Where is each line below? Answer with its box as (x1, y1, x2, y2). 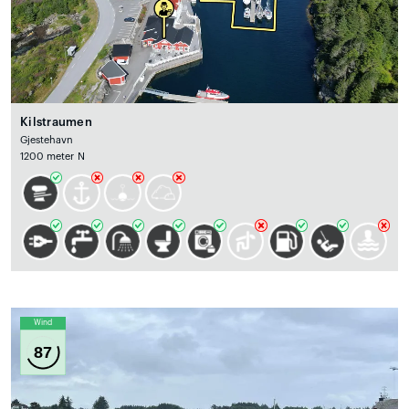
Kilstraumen (20, 115, 92, 128)
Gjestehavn (20, 134, 74, 145)
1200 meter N (20, 151, 85, 162)
